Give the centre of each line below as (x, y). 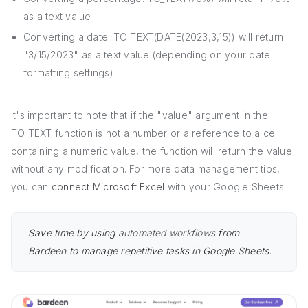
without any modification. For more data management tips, (146, 168)
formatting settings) (68, 72)
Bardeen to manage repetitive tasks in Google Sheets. (150, 250)
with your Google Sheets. (225, 186)
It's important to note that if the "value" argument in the (140, 115)
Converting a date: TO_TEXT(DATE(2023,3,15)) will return (154, 36)
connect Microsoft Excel (108, 186)
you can (31, 186)
